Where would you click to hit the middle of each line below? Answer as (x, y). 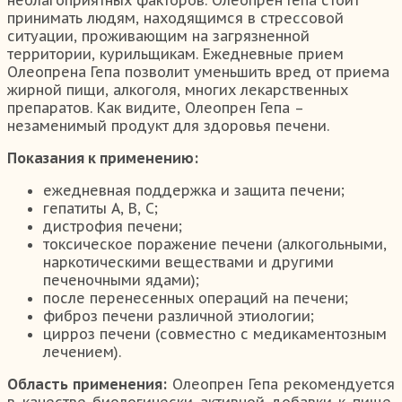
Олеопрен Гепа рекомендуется (281, 384)
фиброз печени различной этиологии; (179, 315)
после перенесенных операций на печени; (196, 297)
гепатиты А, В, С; (100, 208)
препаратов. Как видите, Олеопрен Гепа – (155, 107)
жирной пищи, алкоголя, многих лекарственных (178, 89)
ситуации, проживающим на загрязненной (158, 35)
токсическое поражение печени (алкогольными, (215, 244)
